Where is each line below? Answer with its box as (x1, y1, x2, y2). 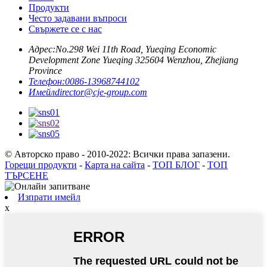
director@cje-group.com (55, 86, 147, 97)
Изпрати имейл (18, 191, 80, 202)
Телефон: (29, 76, 65, 86)
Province (29, 65, 62, 76)
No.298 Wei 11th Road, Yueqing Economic (55, 44, 216, 54)
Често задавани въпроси (29, 13, 127, 23)
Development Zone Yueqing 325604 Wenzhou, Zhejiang (29, 54, 238, 65)
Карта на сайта (85, 159, 145, 170)
